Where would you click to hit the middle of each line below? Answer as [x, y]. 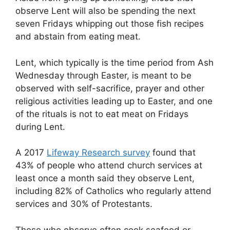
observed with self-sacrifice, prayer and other [110, 88]
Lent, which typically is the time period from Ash [114, 62]
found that [173, 153]
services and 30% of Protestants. [84, 204]
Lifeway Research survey [98, 153]
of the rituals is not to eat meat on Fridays [102, 114]
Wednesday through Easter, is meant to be [103, 75]
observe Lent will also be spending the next [106, 11]
